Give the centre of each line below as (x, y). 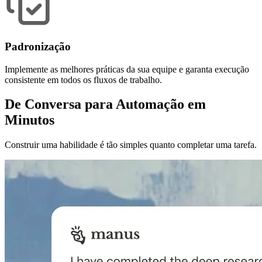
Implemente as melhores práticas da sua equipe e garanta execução (127, 69)
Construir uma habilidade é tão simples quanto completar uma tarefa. (131, 145)
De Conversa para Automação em (105, 104)
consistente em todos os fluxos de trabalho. (83, 80)
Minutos (30, 120)
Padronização (38, 46)
